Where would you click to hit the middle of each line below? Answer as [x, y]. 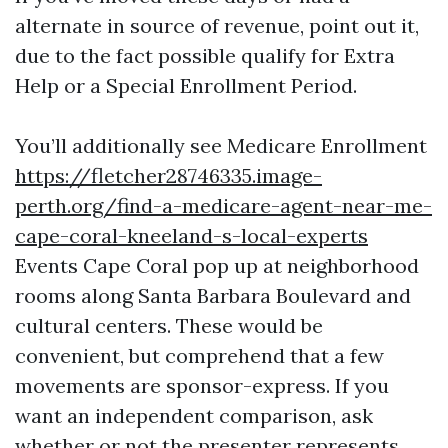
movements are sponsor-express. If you [202, 385]
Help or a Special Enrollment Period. [186, 85]
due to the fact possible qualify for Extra [205, 55]
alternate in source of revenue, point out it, [217, 25]
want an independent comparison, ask [194, 415]
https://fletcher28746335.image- [168, 175]
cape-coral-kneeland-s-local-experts [191, 235]
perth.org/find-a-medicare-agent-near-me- [223, 205]
